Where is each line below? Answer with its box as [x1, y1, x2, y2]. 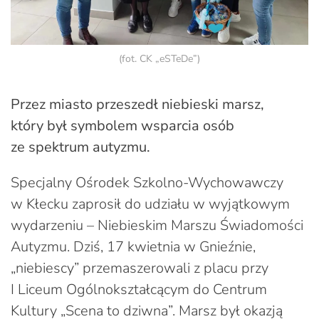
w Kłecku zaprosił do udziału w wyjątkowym [11, 194, 290, 214]
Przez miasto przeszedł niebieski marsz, [11, 94, 264, 114]
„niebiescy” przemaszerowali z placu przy [11, 258, 268, 278]
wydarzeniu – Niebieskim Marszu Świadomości [11, 215, 303, 235]
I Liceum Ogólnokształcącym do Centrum [11, 279, 267, 299]
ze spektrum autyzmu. [11, 137, 150, 157]
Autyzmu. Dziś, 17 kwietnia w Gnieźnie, [11, 236, 256, 256]
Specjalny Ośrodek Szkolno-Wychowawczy [11, 172, 283, 192]
